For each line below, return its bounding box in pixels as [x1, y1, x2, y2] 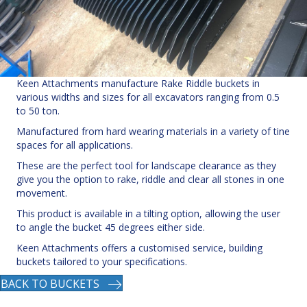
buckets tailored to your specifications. [16, 255, 187, 269]
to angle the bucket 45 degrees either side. [16, 221, 205, 234]
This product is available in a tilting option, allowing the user [16, 207, 280, 221]
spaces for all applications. [16, 138, 133, 152]
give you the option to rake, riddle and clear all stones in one [16, 173, 284, 186]
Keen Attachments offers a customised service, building [16, 241, 262, 255]
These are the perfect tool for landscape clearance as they [16, 159, 276, 173]
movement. [16, 186, 67, 200]
